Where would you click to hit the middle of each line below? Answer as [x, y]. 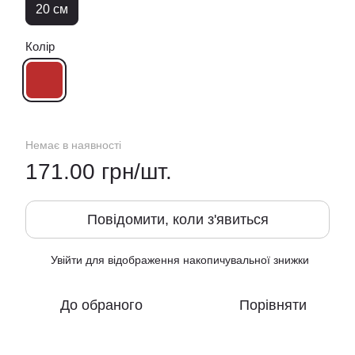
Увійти [67, 260]
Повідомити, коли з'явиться [177, 219]
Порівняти [273, 305]
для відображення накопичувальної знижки [196, 260]
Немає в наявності [73, 145]
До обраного [101, 305]
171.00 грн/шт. [99, 172]
